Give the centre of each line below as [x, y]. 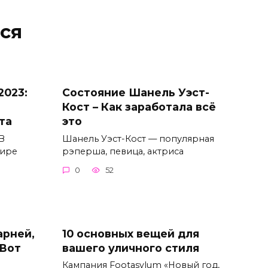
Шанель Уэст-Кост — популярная [138, 138]
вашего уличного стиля [130, 248]
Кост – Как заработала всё [139, 106]
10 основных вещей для [130, 233]
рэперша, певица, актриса [123, 151]
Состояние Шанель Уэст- [135, 92]
